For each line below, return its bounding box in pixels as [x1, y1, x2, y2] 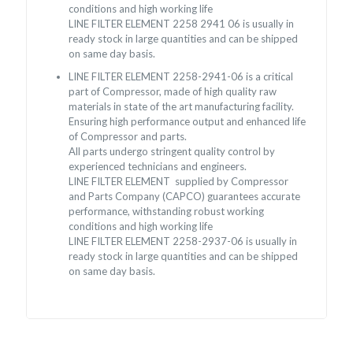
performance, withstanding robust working [69, 205, 265, 218]
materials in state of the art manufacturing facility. [69, 100, 295, 113]
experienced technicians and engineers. [69, 160, 247, 173]
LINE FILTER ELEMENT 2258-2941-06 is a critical [69, 70, 294, 84]
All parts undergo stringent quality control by [69, 145, 276, 158]
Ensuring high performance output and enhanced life [69, 115, 307, 128]
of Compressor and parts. [69, 130, 188, 143]
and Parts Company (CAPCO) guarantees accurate [69, 190, 301, 203]
